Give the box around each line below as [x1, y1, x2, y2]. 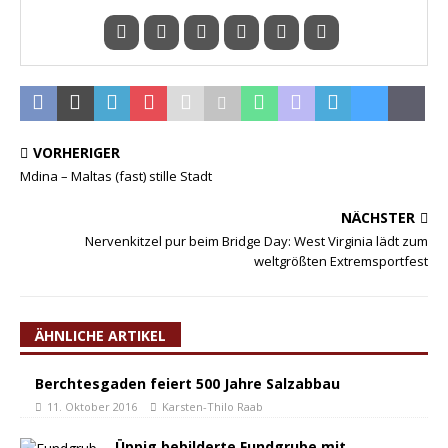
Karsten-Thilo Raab [162, 399, 263, 414]
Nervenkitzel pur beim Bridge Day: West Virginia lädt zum [85, 232, 428, 250]
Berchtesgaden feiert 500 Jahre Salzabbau [35, 374, 340, 393]
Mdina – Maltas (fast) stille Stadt [20, 167, 212, 185]
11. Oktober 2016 [47, 399, 137, 414]
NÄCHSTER [341, 208, 415, 227]
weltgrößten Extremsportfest [254, 252, 428, 270]
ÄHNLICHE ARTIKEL [35, 326, 166, 345]
